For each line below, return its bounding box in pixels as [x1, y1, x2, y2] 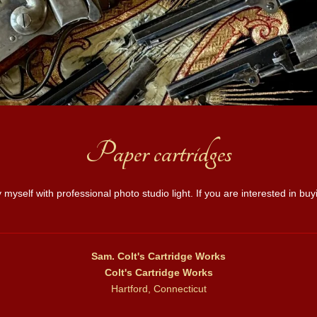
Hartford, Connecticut [110, 283, 207, 295]
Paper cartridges [85, 136, 232, 171]
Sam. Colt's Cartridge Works [91, 250, 226, 263]
